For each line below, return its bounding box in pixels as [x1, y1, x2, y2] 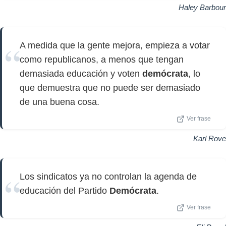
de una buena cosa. [20, 97, 99, 107]
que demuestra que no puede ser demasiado [20, 83, 200, 93]
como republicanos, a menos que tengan [20, 54, 184, 65]
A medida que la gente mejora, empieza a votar [20, 40, 210, 50]
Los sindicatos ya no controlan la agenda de [20, 172, 197, 182]
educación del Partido [20, 186, 109, 196]
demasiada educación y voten [20, 69, 142, 79]
